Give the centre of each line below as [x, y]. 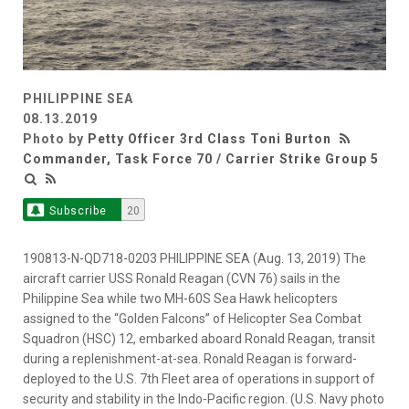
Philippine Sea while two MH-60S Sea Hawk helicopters [180, 299]
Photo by [55, 139]
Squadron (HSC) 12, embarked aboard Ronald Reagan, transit [199, 339]
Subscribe [78, 211]
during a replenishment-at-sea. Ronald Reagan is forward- [190, 359]
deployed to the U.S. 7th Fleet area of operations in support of [199, 379]
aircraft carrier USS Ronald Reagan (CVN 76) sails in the [182, 279]
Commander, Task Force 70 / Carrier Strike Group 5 [201, 159]
